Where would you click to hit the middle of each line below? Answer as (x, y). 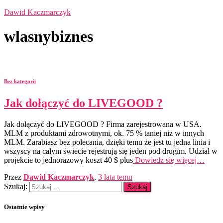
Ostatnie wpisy (24, 207)
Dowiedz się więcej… (169, 160)
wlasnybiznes (49, 37)
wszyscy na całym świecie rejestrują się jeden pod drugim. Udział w (111, 151)
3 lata (107, 177)
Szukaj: (16, 186)
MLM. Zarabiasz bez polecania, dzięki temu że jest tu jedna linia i (107, 142)
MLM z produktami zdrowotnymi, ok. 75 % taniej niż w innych (104, 133)
